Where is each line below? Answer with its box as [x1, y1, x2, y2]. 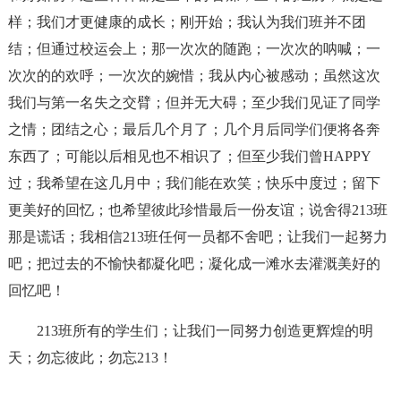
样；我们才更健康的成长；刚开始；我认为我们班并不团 [7, 14, 366, 30]
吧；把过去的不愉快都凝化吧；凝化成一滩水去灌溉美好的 [7, 256, 380, 271]
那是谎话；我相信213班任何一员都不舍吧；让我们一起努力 [7, 229, 388, 244]
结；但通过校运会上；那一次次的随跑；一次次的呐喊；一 [7, 41, 380, 56]
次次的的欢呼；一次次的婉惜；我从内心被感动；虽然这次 [7, 68, 380, 83]
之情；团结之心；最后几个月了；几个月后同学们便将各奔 [7, 122, 380, 137]
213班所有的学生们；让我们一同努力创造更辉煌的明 [36, 323, 373, 338]
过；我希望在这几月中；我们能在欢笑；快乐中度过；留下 [7, 175, 380, 191]
